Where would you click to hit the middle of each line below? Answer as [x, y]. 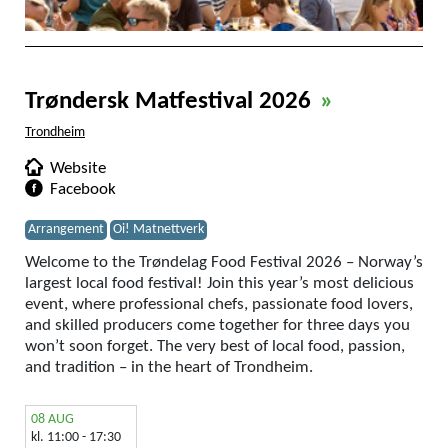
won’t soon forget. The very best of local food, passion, [215, 346]
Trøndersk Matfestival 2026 [171, 102]
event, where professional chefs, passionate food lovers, [219, 304]
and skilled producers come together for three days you [217, 325]
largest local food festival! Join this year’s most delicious [219, 283]
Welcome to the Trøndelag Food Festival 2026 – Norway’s [224, 262]
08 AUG [52, 420]
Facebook [83, 190]
